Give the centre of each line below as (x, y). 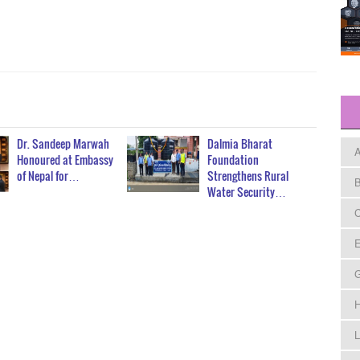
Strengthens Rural (248, 176)
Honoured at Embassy (65, 160)
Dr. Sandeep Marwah (63, 144)
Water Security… (247, 192)
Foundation (233, 160)
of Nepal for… (49, 176)
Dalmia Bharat (240, 144)
